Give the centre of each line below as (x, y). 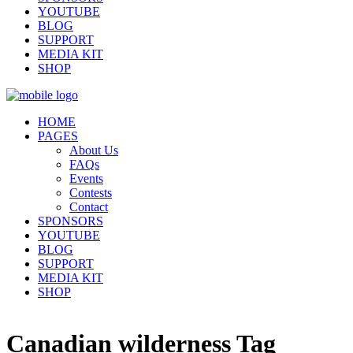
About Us (94, 150)
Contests (91, 193)
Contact (89, 207)
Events (86, 179)
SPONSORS (71, 221)
